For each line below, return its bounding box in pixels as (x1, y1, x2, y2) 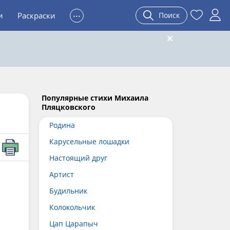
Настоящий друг (49, 153, 107, 163)
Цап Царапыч (49, 219, 98, 228)
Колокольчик (49, 202, 95, 212)
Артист (49, 169, 74, 179)
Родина (49, 120, 75, 130)
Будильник (49, 186, 87, 196)
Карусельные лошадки (49, 137, 129, 146)
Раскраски (17, 10, 55, 21)
